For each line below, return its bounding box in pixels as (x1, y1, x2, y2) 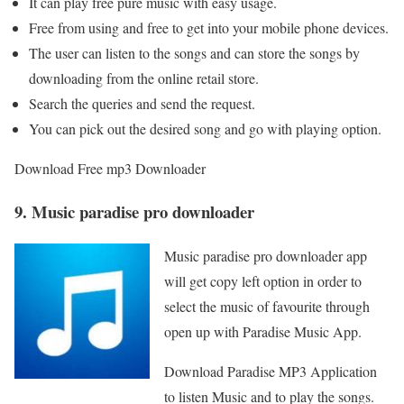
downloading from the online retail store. (29, 68, 259, 87)
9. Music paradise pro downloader (14, 199, 254, 225)
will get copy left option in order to (164, 271, 362, 291)
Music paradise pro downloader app (164, 246, 367, 266)
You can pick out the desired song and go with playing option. (29, 118, 381, 138)
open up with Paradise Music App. (164, 322, 362, 342)
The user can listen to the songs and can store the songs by (29, 42, 360, 62)
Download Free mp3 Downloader (14, 158, 206, 178)
